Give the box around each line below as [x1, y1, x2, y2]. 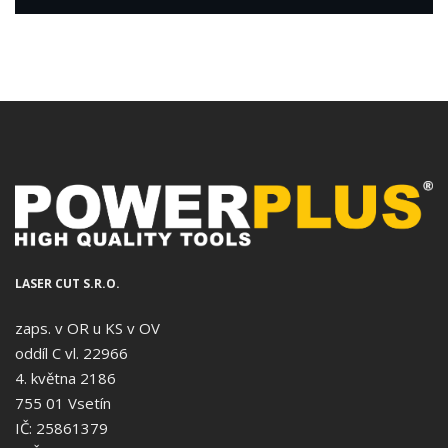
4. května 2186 [15, 367, 116, 388]
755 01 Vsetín [15, 392, 111, 413]
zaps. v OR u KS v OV [15, 317, 160, 338]
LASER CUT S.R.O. [15, 274, 120, 292]
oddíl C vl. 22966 [15, 342, 128, 363]
